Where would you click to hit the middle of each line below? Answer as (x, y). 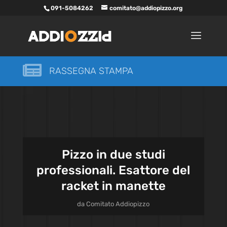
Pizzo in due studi (113, 155)
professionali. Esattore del (113, 170)
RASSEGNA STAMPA (91, 71)
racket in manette (113, 186)
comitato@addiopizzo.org (146, 8)
